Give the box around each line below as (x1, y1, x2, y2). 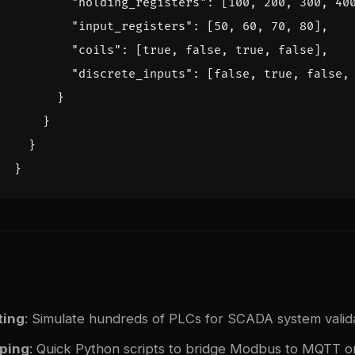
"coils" (71, 43, 121, 59)
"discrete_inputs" (71, 67, 193, 82)
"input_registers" (71, 19, 193, 35)
